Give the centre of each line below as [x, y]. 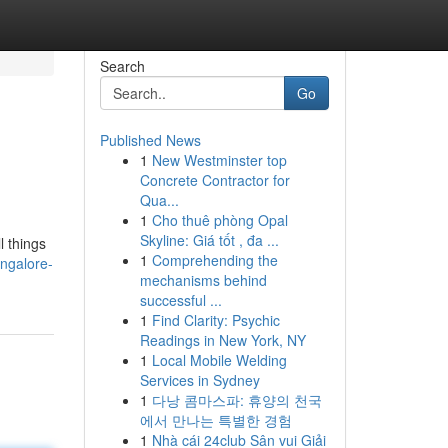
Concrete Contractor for [214, 180]
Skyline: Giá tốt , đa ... [209, 240]
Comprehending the [214, 260]
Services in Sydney [199, 380]
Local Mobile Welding [219, 360]
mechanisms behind [203, 280]
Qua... [159, 200]
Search [122, 66]
